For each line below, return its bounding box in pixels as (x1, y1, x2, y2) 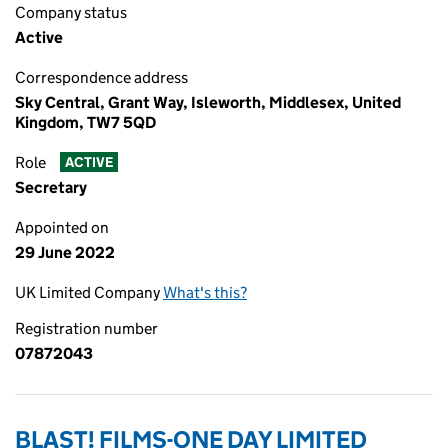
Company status (15, 3, 127, 22)
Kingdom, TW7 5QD (15, 113, 156, 132)
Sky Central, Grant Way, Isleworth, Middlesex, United (15, 93, 401, 112)
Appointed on (15, 218, 109, 237)
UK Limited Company (15, 283, 163, 302)
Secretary (15, 178, 87, 197)
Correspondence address (15, 68, 188, 87)
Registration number (15, 319, 158, 338)
